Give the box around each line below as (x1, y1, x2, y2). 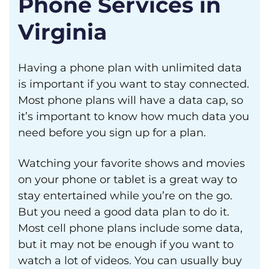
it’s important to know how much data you (18, 110, 249, 123)
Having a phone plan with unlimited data (18, 61, 242, 74)
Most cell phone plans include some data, (18, 222, 243, 235)
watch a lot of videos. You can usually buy (18, 254, 242, 267)
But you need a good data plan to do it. (18, 205, 229, 219)
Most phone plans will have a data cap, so (18, 94, 243, 107)
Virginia (18, 19, 107, 45)
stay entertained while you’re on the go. (18, 189, 232, 202)
